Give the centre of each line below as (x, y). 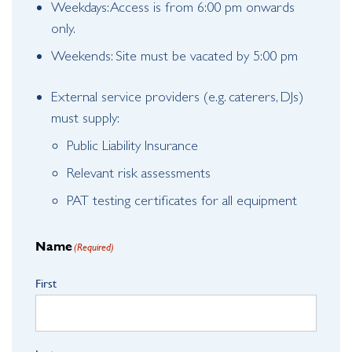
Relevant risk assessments (139, 172)
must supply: (85, 117)
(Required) (94, 247)
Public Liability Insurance (132, 145)
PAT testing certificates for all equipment (182, 200)
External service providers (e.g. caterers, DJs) (177, 96)
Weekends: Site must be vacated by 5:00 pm (174, 55)
